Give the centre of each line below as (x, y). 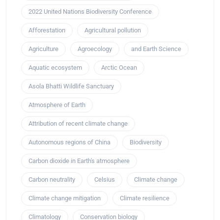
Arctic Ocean (119, 68)
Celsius (105, 180)
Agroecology (95, 49)
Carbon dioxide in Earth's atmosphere (79, 161)
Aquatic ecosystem (55, 68)
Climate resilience (145, 198)
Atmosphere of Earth (57, 105)
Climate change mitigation (65, 198)
